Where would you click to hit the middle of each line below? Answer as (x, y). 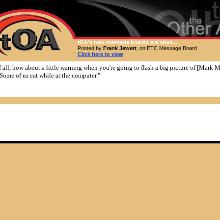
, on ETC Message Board (167, 48)
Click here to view (100, 54)
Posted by (90, 48)
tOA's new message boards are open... (127, 42)
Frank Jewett (120, 48)
